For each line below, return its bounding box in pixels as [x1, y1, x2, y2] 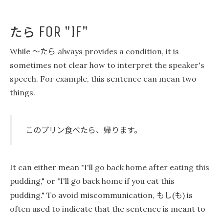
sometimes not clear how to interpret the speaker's [10, 60, 204, 70]
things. [10, 88, 35, 97]
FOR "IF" [35, 22, 88, 41]
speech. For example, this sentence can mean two [10, 74, 197, 84]
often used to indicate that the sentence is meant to [10, 204, 205, 214]
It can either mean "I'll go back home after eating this [10, 162, 209, 172]
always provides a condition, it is [56, 46, 179, 56]
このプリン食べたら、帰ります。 [25, 124, 142, 135]
